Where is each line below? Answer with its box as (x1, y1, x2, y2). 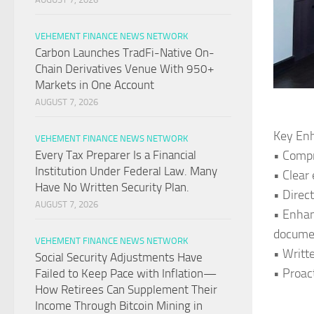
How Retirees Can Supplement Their (35, 282, 217, 297)
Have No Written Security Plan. (35, 180, 189, 195)
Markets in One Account (35, 78, 154, 93)
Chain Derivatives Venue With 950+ (35, 62, 214, 76)
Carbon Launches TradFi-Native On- (35, 46, 214, 60)
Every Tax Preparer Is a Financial (35, 148, 196, 163)
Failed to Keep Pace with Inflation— (35, 266, 217, 281)
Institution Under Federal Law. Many (35, 164, 217, 179)
